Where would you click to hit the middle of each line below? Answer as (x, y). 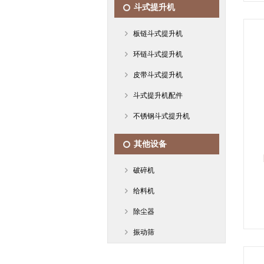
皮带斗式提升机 (158, 75)
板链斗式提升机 (158, 34)
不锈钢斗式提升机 (161, 116)
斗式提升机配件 (158, 95)
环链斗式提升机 (158, 54)
